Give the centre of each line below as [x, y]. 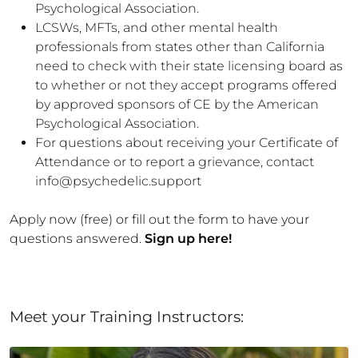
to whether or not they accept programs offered [186, 85]
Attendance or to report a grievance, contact [175, 162]
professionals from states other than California [180, 47]
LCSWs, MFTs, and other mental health [157, 28]
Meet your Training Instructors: [127, 316]
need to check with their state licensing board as [189, 66]
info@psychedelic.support [123, 181]
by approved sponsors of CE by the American [177, 104]
